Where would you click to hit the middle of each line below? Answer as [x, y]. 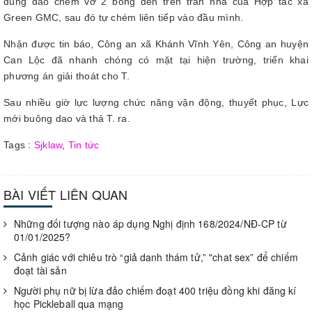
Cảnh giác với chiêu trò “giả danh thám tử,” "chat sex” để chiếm [156, 257]
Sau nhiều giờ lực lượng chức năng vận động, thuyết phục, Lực [156, 102]
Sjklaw [48, 145]
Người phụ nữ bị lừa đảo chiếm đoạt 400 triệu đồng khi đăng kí [155, 290]
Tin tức [84, 145]
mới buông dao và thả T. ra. [67, 118]
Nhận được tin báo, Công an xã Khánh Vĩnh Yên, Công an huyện [156, 44]
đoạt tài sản [40, 270]
